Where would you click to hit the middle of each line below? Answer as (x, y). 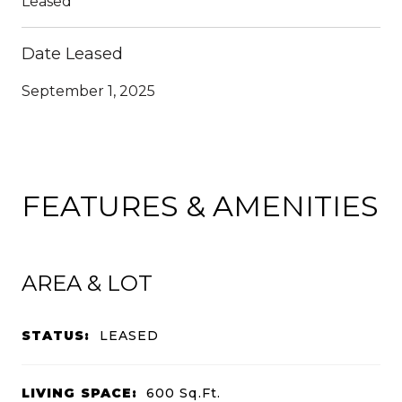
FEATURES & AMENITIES (200, 205)
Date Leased (72, 53)
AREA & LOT (87, 283)
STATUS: (56, 335)
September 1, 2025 (88, 91)
